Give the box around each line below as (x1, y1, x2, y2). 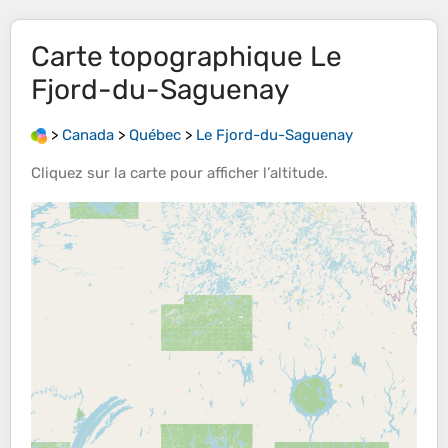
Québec (129, 126, 181, 144)
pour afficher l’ (166, 164, 270, 183)
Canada (62, 126, 114, 144)
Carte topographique (31, 40, 310, 73)
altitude (270, 164, 324, 183)
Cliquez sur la (31, 164, 130, 183)
